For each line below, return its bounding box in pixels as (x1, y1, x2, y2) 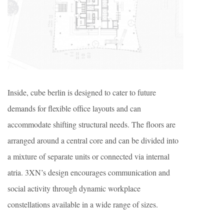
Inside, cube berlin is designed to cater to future (7, 87, 156, 98)
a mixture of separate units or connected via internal (7, 151, 169, 162)
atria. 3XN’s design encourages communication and (7, 167, 170, 178)
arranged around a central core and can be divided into (7, 135, 178, 146)
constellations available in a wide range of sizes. (7, 199, 158, 210)
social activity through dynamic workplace (7, 183, 140, 194)
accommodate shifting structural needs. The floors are (7, 119, 175, 130)
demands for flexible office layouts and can (7, 103, 141, 114)
